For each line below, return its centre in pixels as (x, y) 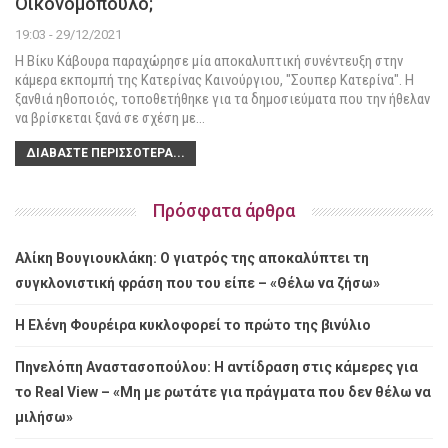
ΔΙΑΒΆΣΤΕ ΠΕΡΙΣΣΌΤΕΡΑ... (105, 152)
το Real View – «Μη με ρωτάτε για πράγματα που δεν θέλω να (223, 391)
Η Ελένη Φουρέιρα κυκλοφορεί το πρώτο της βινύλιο (193, 324)
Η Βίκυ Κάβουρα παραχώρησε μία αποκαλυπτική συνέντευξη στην (209, 60)
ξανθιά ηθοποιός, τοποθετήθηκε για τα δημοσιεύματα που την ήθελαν (222, 98)
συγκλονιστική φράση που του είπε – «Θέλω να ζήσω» (197, 282)
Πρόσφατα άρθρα (224, 210)
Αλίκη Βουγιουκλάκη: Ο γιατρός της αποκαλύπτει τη (192, 257)
